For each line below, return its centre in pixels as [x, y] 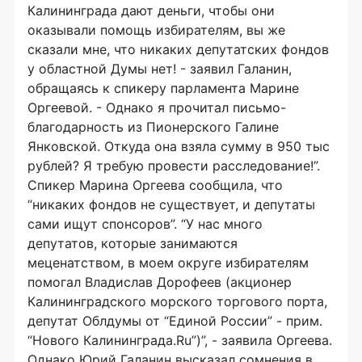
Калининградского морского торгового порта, [177, 302]
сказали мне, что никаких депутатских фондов [178, 50]
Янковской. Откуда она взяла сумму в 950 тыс [179, 147]
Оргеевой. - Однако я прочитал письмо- [157, 108]
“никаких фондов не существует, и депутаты [171, 205]
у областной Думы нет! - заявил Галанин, [160, 69]
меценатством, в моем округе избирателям [168, 263]
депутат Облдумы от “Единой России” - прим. [175, 321]
